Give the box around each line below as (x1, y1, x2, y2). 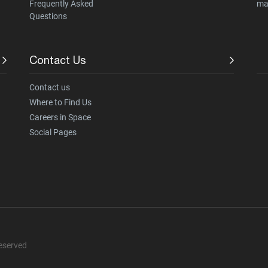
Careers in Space (29, 112, 91, 123)
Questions (29, 11, 67, 22)
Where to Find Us (29, 98, 92, 108)
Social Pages (29, 127, 77, 138)
